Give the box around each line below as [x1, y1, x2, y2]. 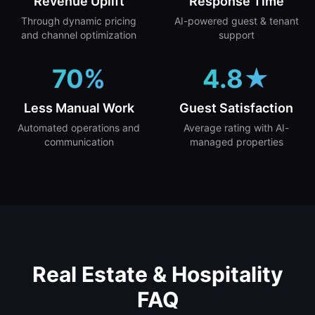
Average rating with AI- [184, 122, 289, 134]
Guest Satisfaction [179, 101, 293, 115]
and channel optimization [21, 29, 136, 41]
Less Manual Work [23, 101, 134, 115]
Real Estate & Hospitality [32, 262, 283, 287]
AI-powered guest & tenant [174, 15, 299, 27]
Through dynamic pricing [21, 15, 136, 27]
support [218, 29, 255, 41]
